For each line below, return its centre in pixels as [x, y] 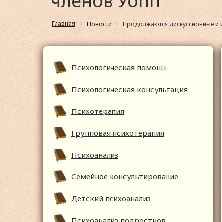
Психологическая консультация [130, 89]
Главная [63, 24]
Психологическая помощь [120, 68]
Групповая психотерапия [118, 133]
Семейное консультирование [125, 177]
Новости [99, 24]
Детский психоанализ [111, 198]
